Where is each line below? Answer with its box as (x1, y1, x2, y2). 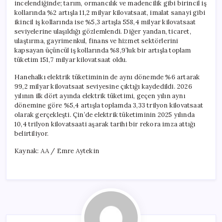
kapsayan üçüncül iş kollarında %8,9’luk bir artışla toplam (14, 46, 191, 55)
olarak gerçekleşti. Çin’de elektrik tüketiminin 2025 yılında (14, 110, 195, 119)
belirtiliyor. (14, 129, 49, 138)
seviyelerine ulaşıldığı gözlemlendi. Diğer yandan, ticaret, (14, 27, 191, 36)
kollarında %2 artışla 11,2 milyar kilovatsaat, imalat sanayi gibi (14, 8, 205, 17)
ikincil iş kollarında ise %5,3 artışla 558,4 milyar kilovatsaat (14, 17, 196, 26)
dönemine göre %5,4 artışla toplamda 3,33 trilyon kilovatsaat (14, 101, 203, 110)
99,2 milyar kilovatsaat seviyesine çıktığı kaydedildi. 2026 (14, 82, 192, 91)
